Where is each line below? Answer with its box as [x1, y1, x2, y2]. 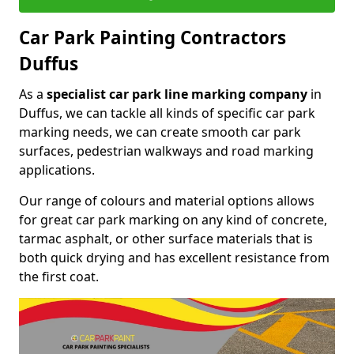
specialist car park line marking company [47, 85, 307, 103]
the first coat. [19, 267, 99, 285]
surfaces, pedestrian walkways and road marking [19, 141, 314, 160]
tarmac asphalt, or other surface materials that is [19, 229, 313, 247]
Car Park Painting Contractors [19, 24, 286, 50]
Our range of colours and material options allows [19, 191, 314, 209]
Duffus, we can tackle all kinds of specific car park [19, 104, 315, 122]
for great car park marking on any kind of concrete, [19, 210, 327, 228]
